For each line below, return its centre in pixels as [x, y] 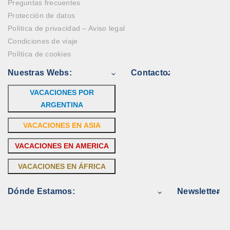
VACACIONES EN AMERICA [62, 146]
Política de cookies [40, 54]
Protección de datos [42, 16]
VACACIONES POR [62, 93]
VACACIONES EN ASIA [62, 126]
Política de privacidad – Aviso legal [66, 28]
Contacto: [151, 73]
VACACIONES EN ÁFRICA [62, 167]
